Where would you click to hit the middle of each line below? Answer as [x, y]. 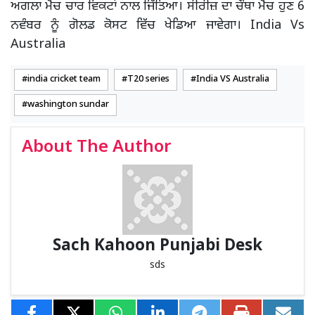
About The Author [97, 148]
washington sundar [68, 105]
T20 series [148, 80]
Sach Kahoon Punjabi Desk [157, 247]
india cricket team [64, 80]
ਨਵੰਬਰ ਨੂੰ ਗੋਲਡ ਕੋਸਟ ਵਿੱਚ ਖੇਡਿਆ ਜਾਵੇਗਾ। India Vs [157, 26]
